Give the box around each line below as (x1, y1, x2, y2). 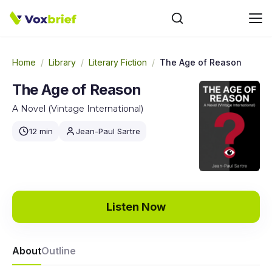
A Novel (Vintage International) (12, 103, 143, 114)
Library (49, 57, 76, 67)
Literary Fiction (89, 57, 147, 67)
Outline (41, 245, 76, 257)
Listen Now (106, 200, 166, 214)
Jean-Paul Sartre (76, 126, 140, 136)
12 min (29, 126, 53, 136)
